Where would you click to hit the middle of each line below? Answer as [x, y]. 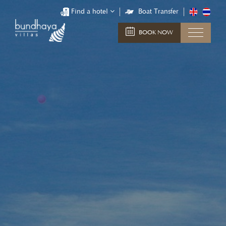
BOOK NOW [155, 33]
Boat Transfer [158, 12]
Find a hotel [89, 12]
